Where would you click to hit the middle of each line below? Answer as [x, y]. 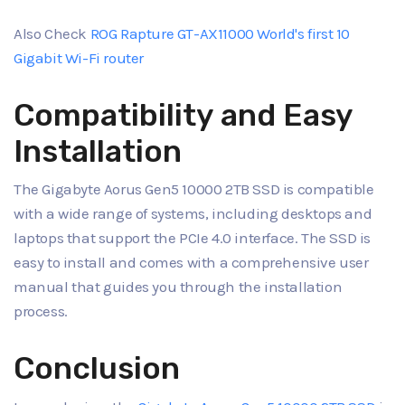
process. [41, 311]
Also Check [52, 33]
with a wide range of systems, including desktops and [193, 214]
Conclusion [97, 369]
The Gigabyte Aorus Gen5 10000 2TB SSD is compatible [194, 189]
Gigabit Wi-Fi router [79, 57]
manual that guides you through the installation [178, 287]
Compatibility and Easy [183, 115]
